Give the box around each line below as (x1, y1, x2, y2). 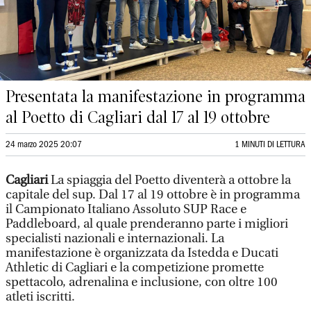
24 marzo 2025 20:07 (6, 141, 82, 149)
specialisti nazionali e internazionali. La (6, 231, 224, 246)
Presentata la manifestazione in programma (6, 87, 305, 106)
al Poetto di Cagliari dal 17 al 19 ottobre (6, 108, 270, 127)
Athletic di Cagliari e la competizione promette (6, 260, 264, 275)
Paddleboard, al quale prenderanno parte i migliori (6, 217, 288, 231)
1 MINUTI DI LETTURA (235, 141, 305, 149)
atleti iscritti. (6, 289, 75, 304)
